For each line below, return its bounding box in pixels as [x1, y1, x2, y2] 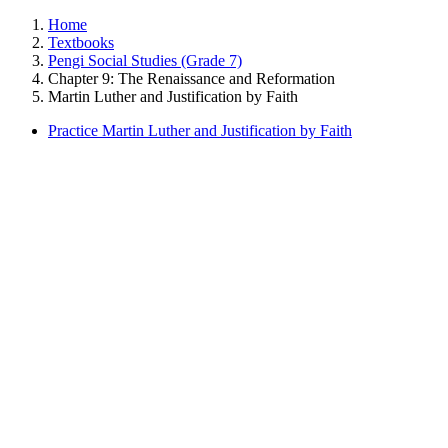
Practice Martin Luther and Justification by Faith [48, 122, 352, 139]
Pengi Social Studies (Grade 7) [48, 52, 242, 69]
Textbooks [48, 34, 114, 51]
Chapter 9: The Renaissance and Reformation [48, 70, 335, 87]
